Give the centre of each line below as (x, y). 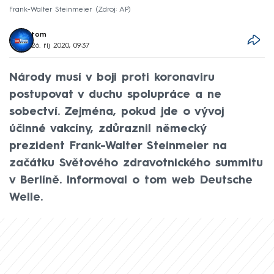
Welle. (26, 197)
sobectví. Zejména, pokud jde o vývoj (117, 112)
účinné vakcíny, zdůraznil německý (108, 129)
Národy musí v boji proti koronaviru (112, 77)
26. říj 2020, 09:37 (61, 46)
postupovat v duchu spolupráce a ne (115, 94)
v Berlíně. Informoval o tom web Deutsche (131, 180)
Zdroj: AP (113, 9)
